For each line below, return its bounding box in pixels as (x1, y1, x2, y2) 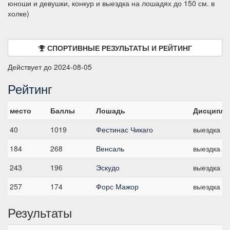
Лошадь (96, 105, 125, 116)
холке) (8, 8, 29, 18)
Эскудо (96, 162, 120, 172)
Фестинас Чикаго (96, 124, 153, 135)
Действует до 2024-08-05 (8, 62, 92, 72)
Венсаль (96, 143, 124, 154)
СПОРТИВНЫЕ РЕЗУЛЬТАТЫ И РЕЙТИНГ (47, 43, 192, 53)
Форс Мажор (96, 181, 139, 191)
